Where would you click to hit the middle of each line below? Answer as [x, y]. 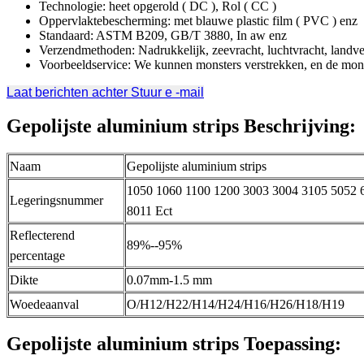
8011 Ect [149, 210]
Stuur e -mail [167, 92]
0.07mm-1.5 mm [169, 279]
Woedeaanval [44, 304]
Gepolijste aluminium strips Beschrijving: [181, 126]
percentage [37, 255]
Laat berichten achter [69, 92]
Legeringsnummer [56, 200]
